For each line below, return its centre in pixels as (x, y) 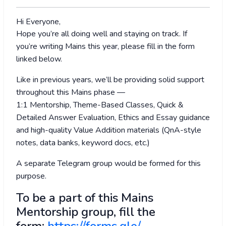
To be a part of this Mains (85, 198)
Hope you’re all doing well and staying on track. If (102, 34)
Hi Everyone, (38, 22)
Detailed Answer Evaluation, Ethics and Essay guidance (113, 118)
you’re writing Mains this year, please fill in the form (105, 47)
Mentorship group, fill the (86, 212)
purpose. (31, 176)
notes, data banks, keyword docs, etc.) (83, 143)
